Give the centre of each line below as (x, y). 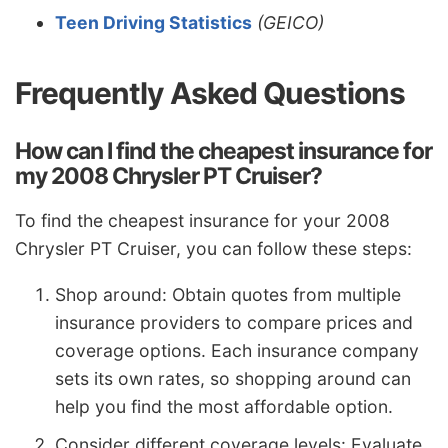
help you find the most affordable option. (224, 406)
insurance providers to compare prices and (234, 322)
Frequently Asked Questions (210, 93)
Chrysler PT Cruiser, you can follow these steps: (213, 249)
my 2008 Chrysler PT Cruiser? (168, 176)
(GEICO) (290, 23)
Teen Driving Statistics (153, 23)
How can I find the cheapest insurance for (223, 151)
